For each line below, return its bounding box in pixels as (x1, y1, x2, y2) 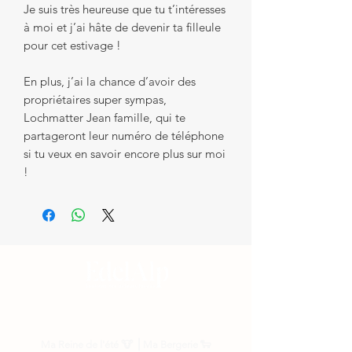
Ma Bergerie (143, 338, 198, 350)
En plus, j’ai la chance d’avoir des (24, 73, 196, 89)
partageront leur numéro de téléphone (24, 127, 224, 143)
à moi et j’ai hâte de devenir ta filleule (24, 19, 221, 35)
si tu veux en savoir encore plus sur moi (24, 145, 225, 161)
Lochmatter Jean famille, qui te (24, 109, 185, 125)
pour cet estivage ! (24, 37, 121, 53)
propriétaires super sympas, (24, 91, 167, 107)
